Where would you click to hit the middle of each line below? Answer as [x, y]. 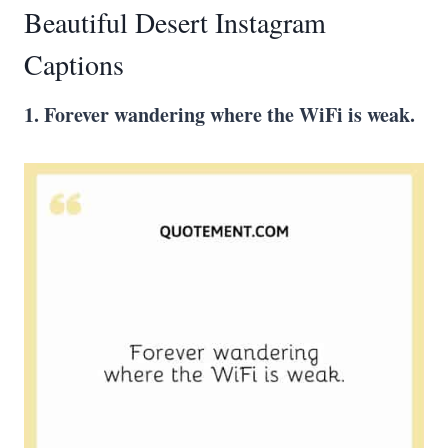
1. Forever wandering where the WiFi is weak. [219, 114]
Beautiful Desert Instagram [175, 22]
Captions [74, 64]
